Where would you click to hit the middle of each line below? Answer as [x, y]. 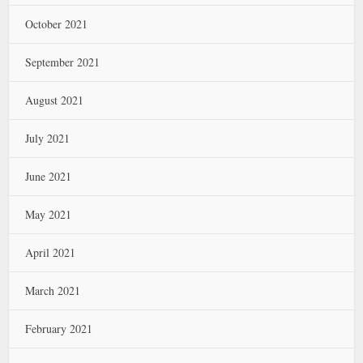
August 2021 [55, 100]
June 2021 [49, 176]
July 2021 [48, 138]
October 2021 [57, 24]
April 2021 [51, 252]
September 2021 [63, 62]
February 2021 [59, 329]
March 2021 [53, 290]
